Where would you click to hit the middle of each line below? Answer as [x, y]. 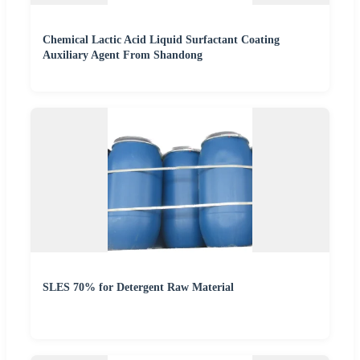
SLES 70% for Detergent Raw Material [138, 287]
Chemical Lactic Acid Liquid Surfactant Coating [161, 39]
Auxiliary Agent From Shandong [123, 55]
